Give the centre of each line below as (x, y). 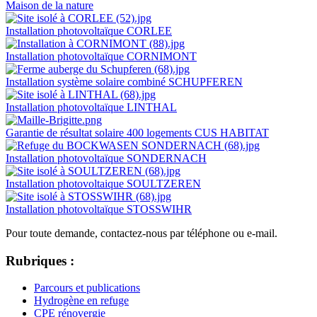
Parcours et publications (87, 288)
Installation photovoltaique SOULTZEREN (103, 183)
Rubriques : (40, 260)
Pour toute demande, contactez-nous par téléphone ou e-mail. (142, 233)
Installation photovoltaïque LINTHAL (91, 107)
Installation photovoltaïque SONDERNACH (106, 158)
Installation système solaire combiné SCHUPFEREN (124, 81)
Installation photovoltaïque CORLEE (89, 30)
